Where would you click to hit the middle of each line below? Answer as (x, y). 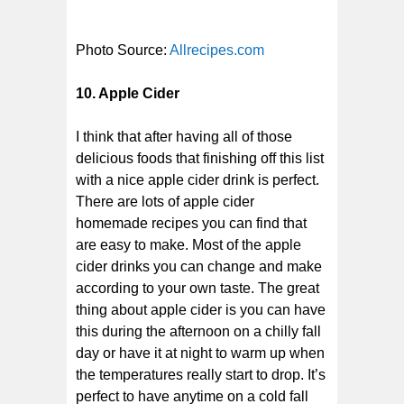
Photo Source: (123, 50)
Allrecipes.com (217, 50)
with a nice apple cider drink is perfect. (197, 179)
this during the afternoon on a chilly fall (198, 331)
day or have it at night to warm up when (200, 353)
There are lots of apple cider (165, 201)
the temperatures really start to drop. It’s (201, 374)
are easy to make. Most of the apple (188, 244)
